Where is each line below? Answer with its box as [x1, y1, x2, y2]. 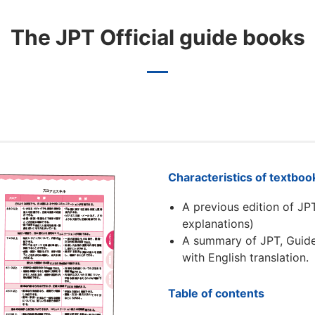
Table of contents [168, 286, 264, 300]
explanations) [182, 217, 254, 231]
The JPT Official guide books [10, 25, 305, 50]
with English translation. [182, 250, 309, 264]
